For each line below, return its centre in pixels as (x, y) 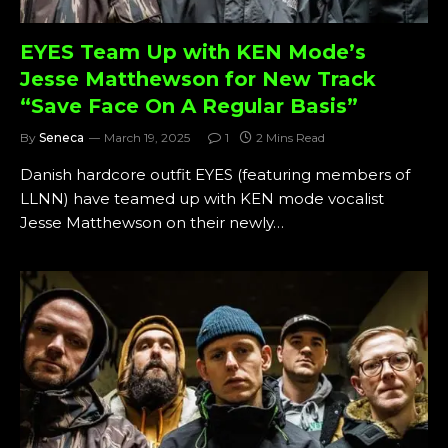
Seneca (61, 137)
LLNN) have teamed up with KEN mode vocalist (202, 198)
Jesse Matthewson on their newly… (152, 222)
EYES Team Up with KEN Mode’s (193, 52)
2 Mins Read (290, 137)
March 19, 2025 (147, 137)
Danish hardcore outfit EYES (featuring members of (215, 174)
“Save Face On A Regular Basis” (189, 106)
